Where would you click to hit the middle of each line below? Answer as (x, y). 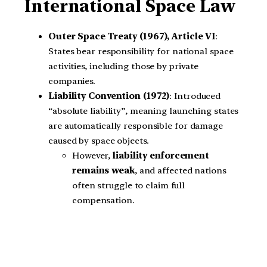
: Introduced (195, 96)
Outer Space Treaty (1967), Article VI (132, 37)
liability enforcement (161, 156)
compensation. (103, 201)
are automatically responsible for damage (136, 126)
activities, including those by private (124, 66)
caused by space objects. (99, 141)
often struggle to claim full (129, 186)
